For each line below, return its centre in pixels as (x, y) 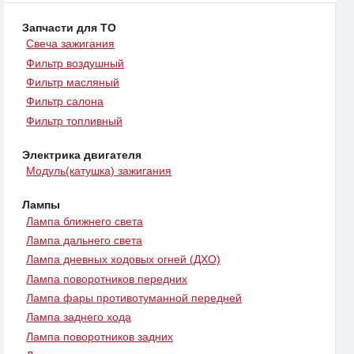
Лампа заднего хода (79, 317)
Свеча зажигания (71, 44)
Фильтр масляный (73, 83)
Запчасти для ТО (69, 28)
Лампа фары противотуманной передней (134, 298)
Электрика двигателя (82, 154)
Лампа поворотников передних (107, 279)
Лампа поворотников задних (100, 336)
